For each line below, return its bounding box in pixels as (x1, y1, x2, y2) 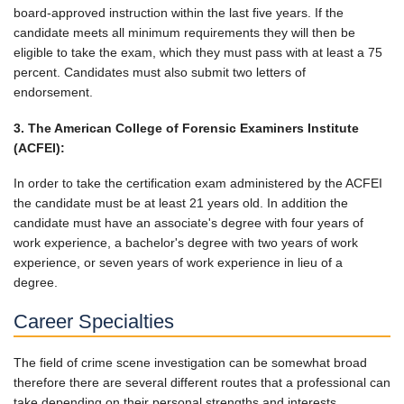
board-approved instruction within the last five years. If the (14, 5, 344, 20)
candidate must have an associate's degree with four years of (14, 216, 363, 230)
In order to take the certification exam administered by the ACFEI (14, 176, 382, 190)
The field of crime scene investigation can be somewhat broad (14, 354, 367, 370)
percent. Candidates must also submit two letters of (14, 65, 306, 79)
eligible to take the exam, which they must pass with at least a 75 (14, 45, 382, 60)
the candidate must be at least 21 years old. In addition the (14, 196, 348, 210)
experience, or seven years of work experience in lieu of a (14, 255, 343, 270)
